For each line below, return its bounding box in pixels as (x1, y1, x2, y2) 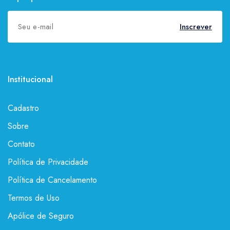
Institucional (8, 73, 53, 85)
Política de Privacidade (8, 156, 88, 168)
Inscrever (180, 21, 212, 32)
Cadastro (8, 102, 39, 114)
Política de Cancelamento (8, 174, 97, 186)
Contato (8, 138, 35, 150)
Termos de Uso (8, 191, 60, 204)
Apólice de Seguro (8, 209, 74, 222)
